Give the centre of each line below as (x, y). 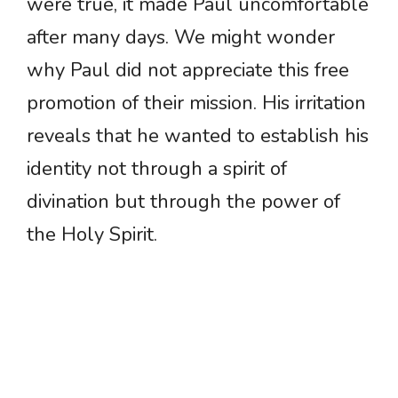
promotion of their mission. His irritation (196, 103)
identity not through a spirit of (157, 169)
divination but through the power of (183, 202)
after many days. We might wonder (181, 38)
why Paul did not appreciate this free (188, 71)
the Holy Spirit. (92, 235)
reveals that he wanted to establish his (198, 136)
